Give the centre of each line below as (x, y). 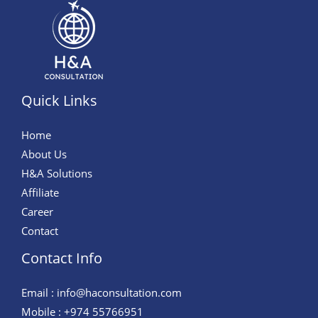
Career (37, 212)
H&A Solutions (57, 174)
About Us (44, 154)
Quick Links (59, 101)
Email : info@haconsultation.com (102, 293)
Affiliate (40, 193)
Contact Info (62, 258)
